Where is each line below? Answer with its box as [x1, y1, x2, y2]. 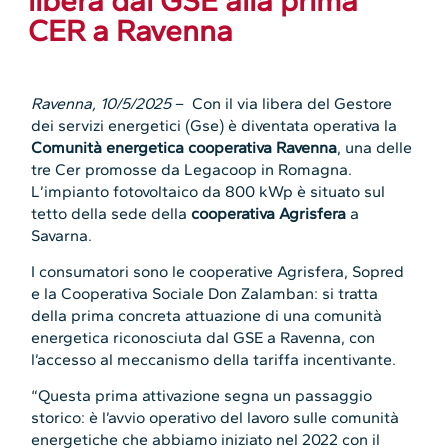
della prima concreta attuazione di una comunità [31, 306, 383, 326]
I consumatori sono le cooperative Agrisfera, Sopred [31, 262, 405, 282]
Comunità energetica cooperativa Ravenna [31, 137, 338, 157]
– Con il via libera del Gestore [171, 93, 393, 113]
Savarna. [31, 225, 93, 245]
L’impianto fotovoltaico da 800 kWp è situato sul [31, 181, 386, 201]
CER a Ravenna [28, 12, 234, 50]
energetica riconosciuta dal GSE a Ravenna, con [31, 328, 376, 348]
